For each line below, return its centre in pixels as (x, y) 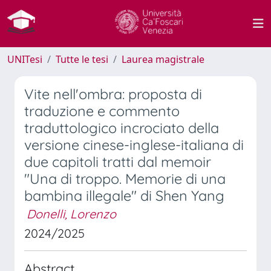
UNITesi (25, 59)
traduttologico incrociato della (122, 128)
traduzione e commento (102, 111)
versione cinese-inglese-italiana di (134, 145)
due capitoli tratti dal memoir (118, 162)
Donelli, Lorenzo (71, 214)
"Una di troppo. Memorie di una (125, 179)
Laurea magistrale (163, 59)
